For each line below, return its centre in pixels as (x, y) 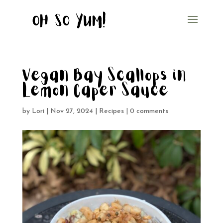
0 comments (149, 111)
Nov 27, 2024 (71, 111)
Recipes (111, 111)
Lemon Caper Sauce (96, 91)
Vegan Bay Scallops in (104, 76)
